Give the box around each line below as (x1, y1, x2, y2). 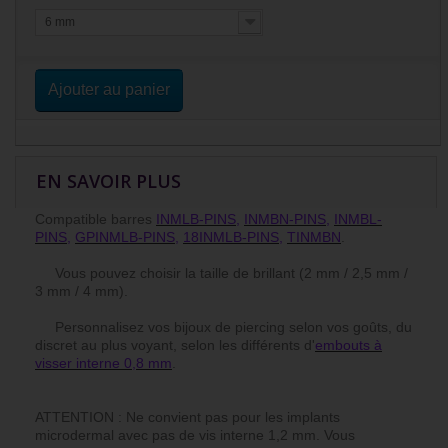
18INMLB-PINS (183, 229, 279, 246)
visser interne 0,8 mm (35, 355, 172, 372)
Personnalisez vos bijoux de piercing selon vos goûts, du (35, 319, 412, 336)
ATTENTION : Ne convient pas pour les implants (35, 409, 340, 426)
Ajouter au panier (48, 81, 170, 99)
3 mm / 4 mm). (35, 283, 128, 300)
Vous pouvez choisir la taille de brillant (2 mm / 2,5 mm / (35, 265, 408, 282)
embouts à (315, 337, 382, 354)
